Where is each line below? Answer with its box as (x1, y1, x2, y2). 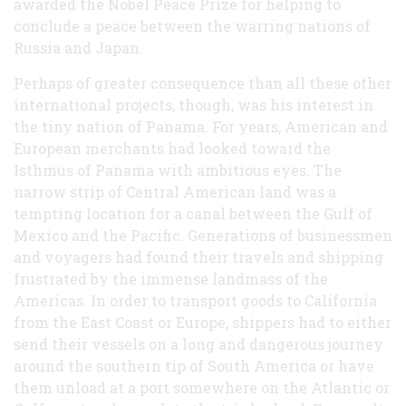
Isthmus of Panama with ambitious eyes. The (14, 159, 342, 179)
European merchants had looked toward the (14, 138, 331, 158)
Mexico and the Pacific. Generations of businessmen (14, 225, 392, 245)
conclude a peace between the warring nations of (14, 15, 371, 35)
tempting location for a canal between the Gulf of (14, 203, 372, 223)
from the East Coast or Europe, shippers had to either (14, 312, 391, 332)
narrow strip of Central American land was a (14, 181, 336, 201)
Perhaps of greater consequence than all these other (14, 72, 391, 92)
